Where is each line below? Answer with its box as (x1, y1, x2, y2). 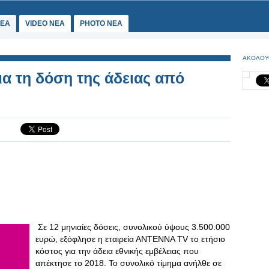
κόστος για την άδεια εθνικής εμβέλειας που (35, 246, 199, 256)
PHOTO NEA (80, 19, 122, 28)
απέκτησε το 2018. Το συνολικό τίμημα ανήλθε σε (35, 258, 222, 268)
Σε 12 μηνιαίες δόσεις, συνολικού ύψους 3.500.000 (35, 222, 230, 232)
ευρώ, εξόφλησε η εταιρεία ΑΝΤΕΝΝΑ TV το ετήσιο (35, 234, 225, 244)
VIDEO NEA (25, 19, 65, 28)
